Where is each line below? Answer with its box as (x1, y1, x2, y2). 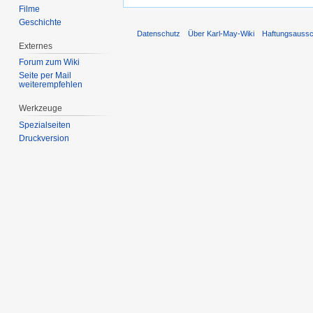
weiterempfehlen (19, 80, 83, 90)
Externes (19, 41, 53, 51)
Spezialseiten (19, 120, 71, 131)
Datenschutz (137, 29, 180, 38)
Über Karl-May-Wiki (188, 29, 255, 38)
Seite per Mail (19, 71, 72, 81)
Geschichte (19, 17, 62, 27)
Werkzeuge (19, 103, 63, 114)
